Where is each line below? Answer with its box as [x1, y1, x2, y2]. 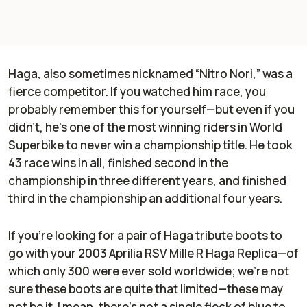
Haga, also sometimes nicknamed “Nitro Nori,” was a [8, 66, 293, 82]
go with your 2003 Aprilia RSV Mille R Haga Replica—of [8, 245, 299, 262]
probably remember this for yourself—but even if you [8, 101, 295, 118]
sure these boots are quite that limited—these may [8, 281, 283, 297]
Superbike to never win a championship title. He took [8, 137, 293, 153]
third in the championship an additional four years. [8, 191, 286, 207]
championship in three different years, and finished [8, 173, 286, 189]
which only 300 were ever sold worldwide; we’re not [8, 263, 289, 280]
